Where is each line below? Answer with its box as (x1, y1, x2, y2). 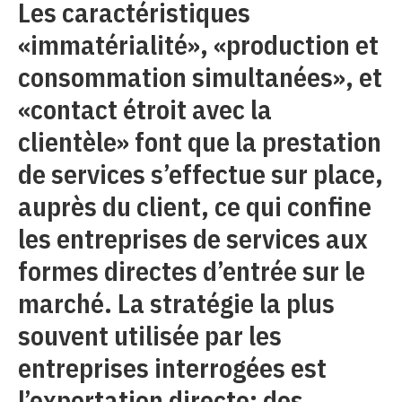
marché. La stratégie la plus (18, 285, 335, 320)
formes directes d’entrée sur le (18, 253, 365, 288)
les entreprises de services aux (18, 221, 368, 256)
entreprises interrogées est (18, 350, 327, 385)
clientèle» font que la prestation (18, 124, 381, 159)
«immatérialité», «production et (18, 27, 379, 62)
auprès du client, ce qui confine (18, 188, 371, 223)
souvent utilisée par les (18, 318, 282, 353)
